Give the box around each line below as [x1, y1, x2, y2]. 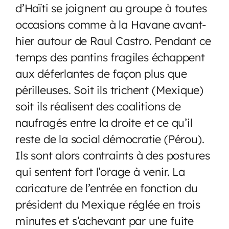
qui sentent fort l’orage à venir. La [15, 164, 185, 178]
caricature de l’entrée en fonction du [15, 180, 198, 195]
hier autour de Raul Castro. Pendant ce [15, 33, 211, 48]
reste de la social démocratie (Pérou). [15, 131, 204, 146]
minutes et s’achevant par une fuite [15, 213, 194, 227]
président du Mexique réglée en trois [15, 197, 200, 211]
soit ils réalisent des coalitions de [15, 99, 181, 113]
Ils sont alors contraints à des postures [15, 148, 210, 162]
